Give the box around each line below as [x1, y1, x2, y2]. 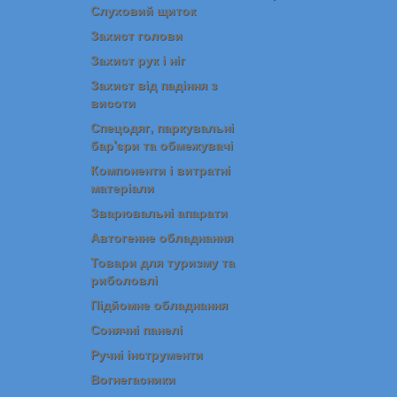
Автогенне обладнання [90, 228, 233, 245]
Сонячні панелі [90, 320, 183, 338]
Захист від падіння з [90, 75, 217, 93]
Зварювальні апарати [90, 203, 228, 221]
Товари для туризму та [90, 253, 235, 270]
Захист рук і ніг [90, 51, 185, 68]
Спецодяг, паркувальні [90, 118, 234, 136]
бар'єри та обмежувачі [90, 136, 233, 153]
